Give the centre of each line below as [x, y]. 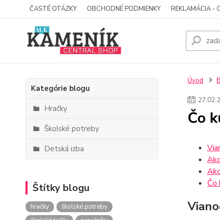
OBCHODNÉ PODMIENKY [124, 9]
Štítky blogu [61, 188]
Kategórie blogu [60, 88]
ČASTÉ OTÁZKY [53, 9]
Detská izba [64, 149]
